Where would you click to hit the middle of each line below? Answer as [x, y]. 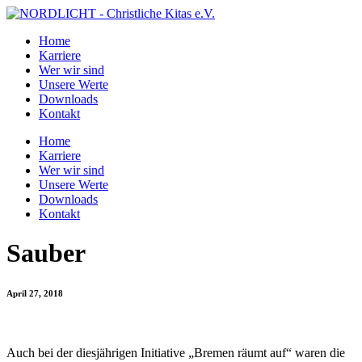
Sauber [46, 253]
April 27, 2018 [35, 294]
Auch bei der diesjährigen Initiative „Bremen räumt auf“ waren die [176, 353]
